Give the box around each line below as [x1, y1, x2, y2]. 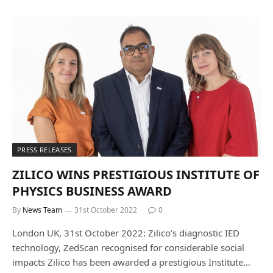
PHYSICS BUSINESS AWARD [12, 182, 172, 199]
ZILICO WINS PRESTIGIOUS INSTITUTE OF [12, 166, 260, 183]
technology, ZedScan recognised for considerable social [12, 241, 244, 253]
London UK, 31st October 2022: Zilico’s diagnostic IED [12, 226, 239, 239]
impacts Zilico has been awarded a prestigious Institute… [12, 255, 250, 268]
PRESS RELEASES [17, 144, 72, 154]
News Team [23, 204, 62, 215]
